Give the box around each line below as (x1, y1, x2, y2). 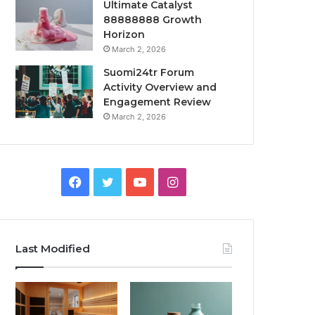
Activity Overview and (103, 81, 217, 94)
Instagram (176, 174, 238, 188)
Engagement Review (103, 96, 212, 108)
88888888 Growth (103, 13, 202, 26)
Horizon (103, 28, 146, 41)
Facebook (81, 174, 140, 188)
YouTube (146, 174, 197, 188)
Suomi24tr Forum (103, 66, 195, 79)
